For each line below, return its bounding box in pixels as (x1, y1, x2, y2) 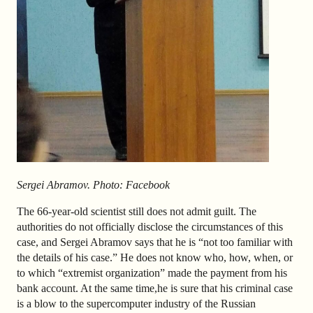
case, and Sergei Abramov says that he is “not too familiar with (17, 235, 293, 248)
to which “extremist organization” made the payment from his (17, 266, 287, 279)
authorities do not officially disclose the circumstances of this (17, 220, 283, 233)
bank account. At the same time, (17, 282, 157, 294)
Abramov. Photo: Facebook (47, 178, 170, 191)
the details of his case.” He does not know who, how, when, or (17, 251, 293, 263)
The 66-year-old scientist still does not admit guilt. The (17, 205, 256, 217)
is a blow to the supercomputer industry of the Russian (17, 297, 256, 310)
